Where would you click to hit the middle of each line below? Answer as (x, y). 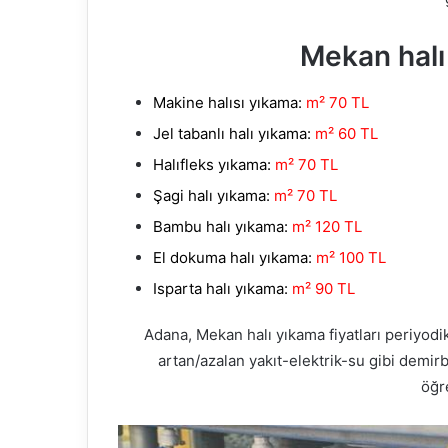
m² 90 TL (323, 289)
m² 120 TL (327, 227)
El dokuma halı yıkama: (232, 258)
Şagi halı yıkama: (211, 196)
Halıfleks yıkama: (212, 165)
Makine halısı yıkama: (227, 103)
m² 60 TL (346, 134)
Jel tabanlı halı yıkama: (232, 134)
